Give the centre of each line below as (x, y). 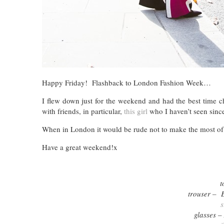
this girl (136, 111)
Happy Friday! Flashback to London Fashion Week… (126, 83)
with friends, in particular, (83, 111)
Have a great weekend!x (80, 147)
